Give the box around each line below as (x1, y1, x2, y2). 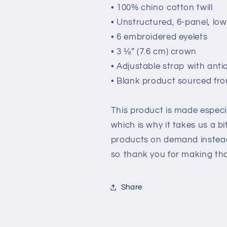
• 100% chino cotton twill (110, 3, 213, 13)
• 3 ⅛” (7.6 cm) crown (110, 47, 197, 57)
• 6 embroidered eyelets (110, 32, 208, 42)
